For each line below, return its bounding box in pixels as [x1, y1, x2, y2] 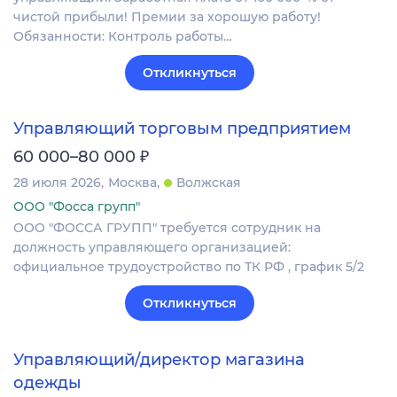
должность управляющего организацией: [13, 239, 291, 256]
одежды [13, 372, 82, 393]
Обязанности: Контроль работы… [13, 28, 232, 45]
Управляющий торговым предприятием [13, 119, 351, 139]
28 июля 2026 [13, 175, 101, 191]
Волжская [176, 175, 241, 191]
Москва [108, 175, 157, 191]
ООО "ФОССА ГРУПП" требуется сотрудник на [13, 220, 321, 237]
